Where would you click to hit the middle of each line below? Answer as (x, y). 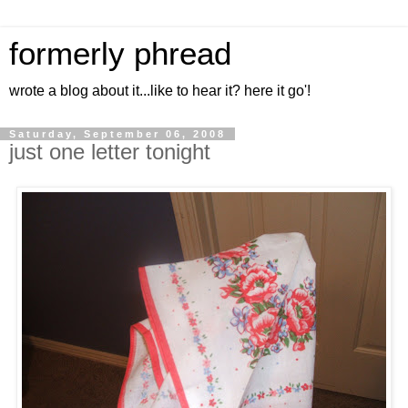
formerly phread (120, 54)
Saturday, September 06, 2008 (117, 134)
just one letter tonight (110, 152)
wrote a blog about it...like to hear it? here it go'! (160, 91)
